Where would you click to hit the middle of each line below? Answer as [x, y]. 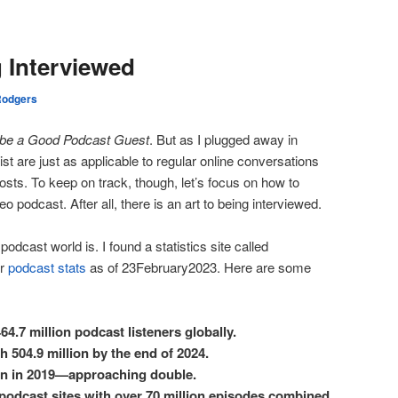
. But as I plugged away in [223, 139]
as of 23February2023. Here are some [199, 267]
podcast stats [47, 267]
